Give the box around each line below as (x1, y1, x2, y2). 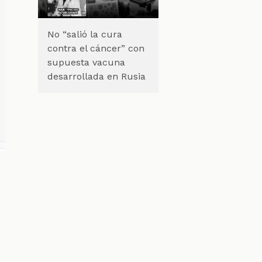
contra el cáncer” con (47, 42, 144, 54)
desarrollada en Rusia (47, 70, 146, 82)
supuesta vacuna (47, 56, 125, 68)
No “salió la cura (47, 28, 122, 40)
